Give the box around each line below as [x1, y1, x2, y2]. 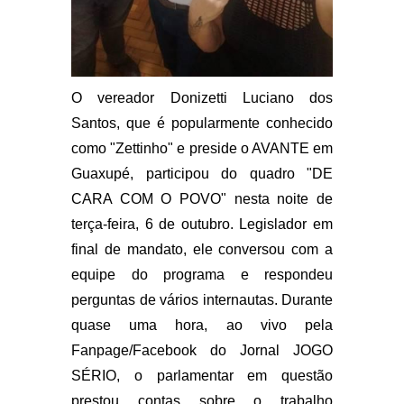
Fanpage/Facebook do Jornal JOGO [71, 342, 333, 358]
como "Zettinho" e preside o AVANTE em [71, 140, 333, 156]
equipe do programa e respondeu [71, 266, 333, 282]
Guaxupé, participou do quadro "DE [71, 165, 333, 181]
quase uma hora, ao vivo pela [71, 317, 333, 333]
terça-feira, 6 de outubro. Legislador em [71, 216, 333, 232]
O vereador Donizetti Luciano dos [71, 89, 333, 106]
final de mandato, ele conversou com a [71, 241, 333, 257]
